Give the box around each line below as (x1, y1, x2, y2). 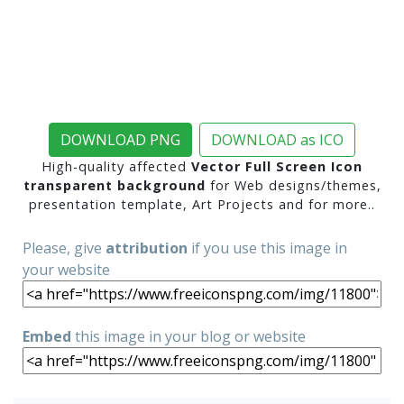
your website (23, 260, 110, 280)
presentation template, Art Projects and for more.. (29, 196, 375, 213)
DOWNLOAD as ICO (211, 130, 344, 150)
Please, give (23, 238, 106, 258)
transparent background (23, 177, 206, 194)
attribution (106, 238, 188, 258)
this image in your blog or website (71, 326, 306, 346)
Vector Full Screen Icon (191, 158, 363, 175)
